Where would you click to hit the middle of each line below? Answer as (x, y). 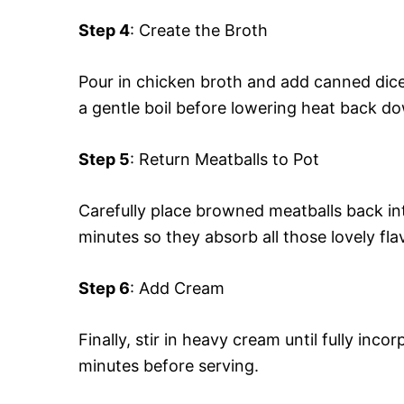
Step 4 (104, 30)
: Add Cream (177, 288)
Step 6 (104, 288)
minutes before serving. (169, 365)
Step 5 (104, 159)
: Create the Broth (199, 30)
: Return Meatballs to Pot (225, 159)
